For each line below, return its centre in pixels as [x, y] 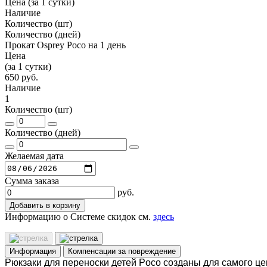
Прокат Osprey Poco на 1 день [65, 45]
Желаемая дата [34, 156]
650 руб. [21, 77]
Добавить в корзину [45, 205]
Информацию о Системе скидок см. [79, 216]
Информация [33, 251]
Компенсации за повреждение [122, 251]
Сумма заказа [32, 181]
